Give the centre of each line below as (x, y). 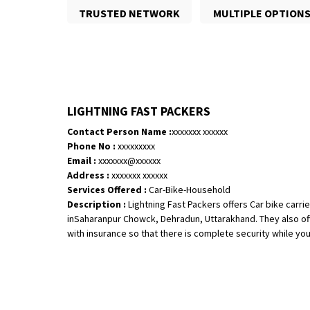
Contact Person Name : (119, 131)
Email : (83, 161)
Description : (98, 204)
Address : (88, 175)
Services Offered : (107, 190)
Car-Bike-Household (189, 190)
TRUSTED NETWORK (130, 13)
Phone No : (92, 146)
